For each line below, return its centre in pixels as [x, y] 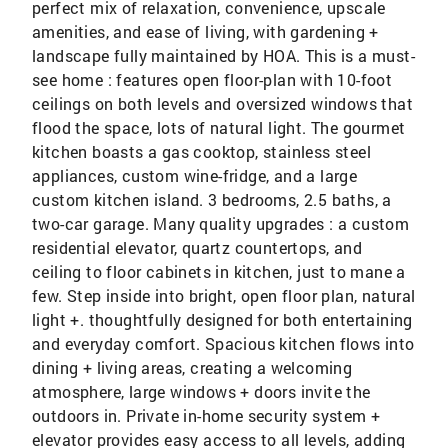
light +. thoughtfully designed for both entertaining [222, 319]
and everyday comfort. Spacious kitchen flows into [223, 343]
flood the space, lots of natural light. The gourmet [219, 127]
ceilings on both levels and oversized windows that [222, 103]
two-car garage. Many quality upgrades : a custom [221, 223]
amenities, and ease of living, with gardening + [205, 31]
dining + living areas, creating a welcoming [192, 367]
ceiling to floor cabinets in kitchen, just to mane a [219, 271]
